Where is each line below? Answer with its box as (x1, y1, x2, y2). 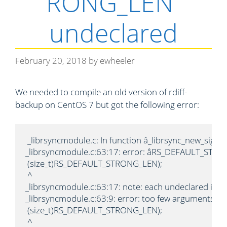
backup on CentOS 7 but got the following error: (15, 99, 199, 110)
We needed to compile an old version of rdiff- (15, 86, 187, 98)
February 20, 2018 (15, 55, 87, 66)
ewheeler (100, 55, 135, 66)
